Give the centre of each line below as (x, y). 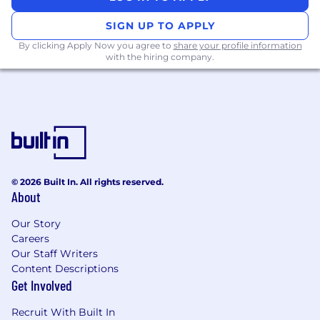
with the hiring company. (160, 57)
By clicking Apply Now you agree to (96, 46)
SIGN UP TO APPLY (160, 26)
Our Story (36, 224)
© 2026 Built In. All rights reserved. (87, 182)
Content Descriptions (65, 269)
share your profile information (237, 46)
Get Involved (42, 285)
